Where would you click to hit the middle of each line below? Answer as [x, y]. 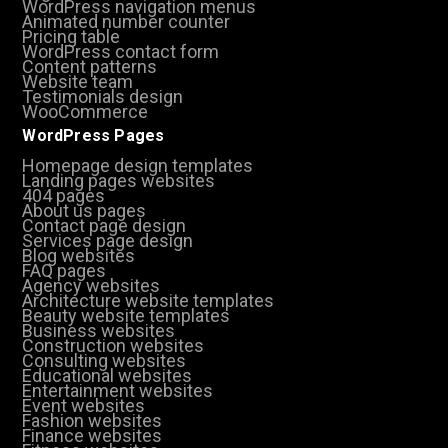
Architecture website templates [148, 300]
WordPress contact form [121, 51]
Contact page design [104, 225]
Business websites [99, 330]
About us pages [84, 210]
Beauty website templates [126, 315]
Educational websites [107, 375]
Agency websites [91, 285]
